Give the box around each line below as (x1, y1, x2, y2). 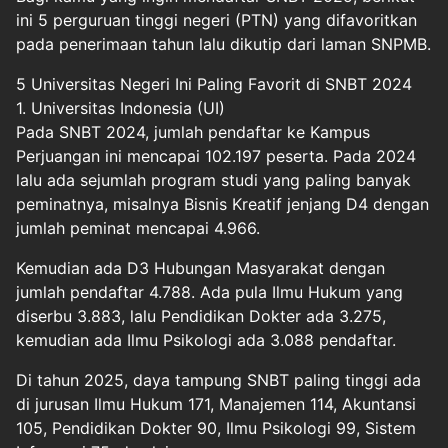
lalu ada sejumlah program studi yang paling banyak (16, 169, 411, 190)
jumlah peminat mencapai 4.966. (16, 217, 260, 238)
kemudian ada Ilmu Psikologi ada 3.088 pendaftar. (16, 329, 396, 350)
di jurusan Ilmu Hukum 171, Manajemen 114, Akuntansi (16, 393, 416, 414)
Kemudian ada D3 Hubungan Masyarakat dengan (16, 257, 385, 278)
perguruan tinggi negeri (53, 9, 230, 30)
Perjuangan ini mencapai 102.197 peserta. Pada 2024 (16, 145, 416, 166)
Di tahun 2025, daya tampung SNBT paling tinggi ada (16, 369, 421, 390)
